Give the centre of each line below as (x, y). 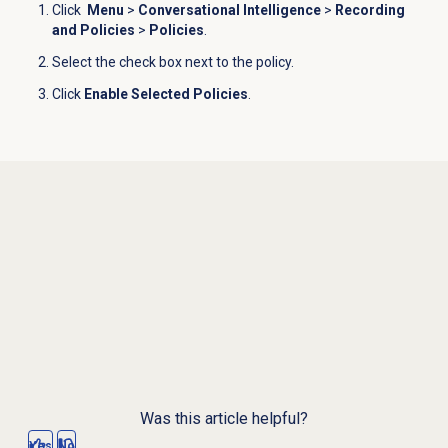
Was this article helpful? (224, 419)
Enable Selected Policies (165, 94)
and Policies (93, 30)
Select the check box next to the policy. (172, 62)
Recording (369, 10)
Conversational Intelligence (229, 10)
